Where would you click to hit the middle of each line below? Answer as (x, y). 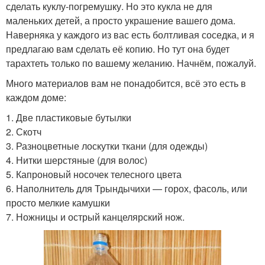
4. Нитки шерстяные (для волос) (77, 160)
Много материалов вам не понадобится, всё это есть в (126, 83)
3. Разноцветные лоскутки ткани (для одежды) (107, 146)
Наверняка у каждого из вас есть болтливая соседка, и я (130, 35)
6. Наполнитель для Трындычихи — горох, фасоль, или (127, 189)
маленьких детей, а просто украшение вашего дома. (121, 21)
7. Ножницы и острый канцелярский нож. (95, 217)
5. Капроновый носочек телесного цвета (94, 174)
